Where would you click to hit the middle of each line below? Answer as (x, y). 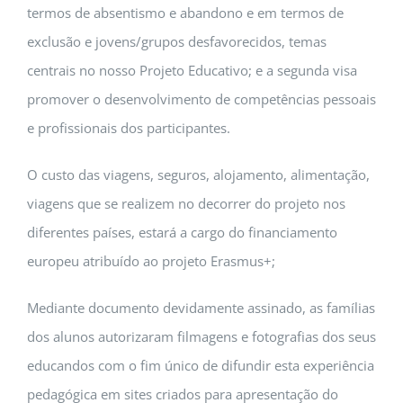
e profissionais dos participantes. (129, 128)
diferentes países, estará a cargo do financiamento (182, 233)
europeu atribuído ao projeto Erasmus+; (151, 261)
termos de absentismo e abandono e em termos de (185, 13)
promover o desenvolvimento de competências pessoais (201, 99)
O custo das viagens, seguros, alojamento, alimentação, (198, 175)
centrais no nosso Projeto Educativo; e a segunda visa (192, 71)
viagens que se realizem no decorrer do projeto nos (186, 204)
